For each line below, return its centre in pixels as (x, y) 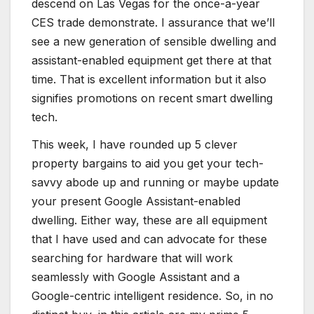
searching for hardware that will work (132, 258)
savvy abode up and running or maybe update (155, 183)
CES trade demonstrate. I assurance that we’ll (153, 22)
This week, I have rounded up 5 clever (135, 145)
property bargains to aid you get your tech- (148, 164)
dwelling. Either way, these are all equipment (149, 220)
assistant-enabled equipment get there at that (151, 60)
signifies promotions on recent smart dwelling (152, 98)
